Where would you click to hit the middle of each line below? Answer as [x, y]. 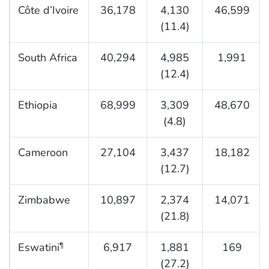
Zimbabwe [44, 200]
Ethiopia [38, 105]
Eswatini [38, 248]
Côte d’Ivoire [48, 11]
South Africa [47, 58]
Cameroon [43, 153]
